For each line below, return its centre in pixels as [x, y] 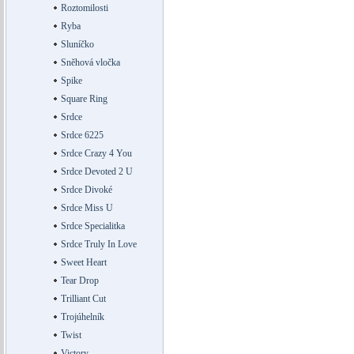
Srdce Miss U [87, 208]
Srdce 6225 [82, 135]
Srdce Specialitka [92, 226]
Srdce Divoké [86, 190]
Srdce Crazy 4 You [96, 153]
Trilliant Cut [83, 299]
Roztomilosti [84, 8]
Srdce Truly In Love [98, 244]
